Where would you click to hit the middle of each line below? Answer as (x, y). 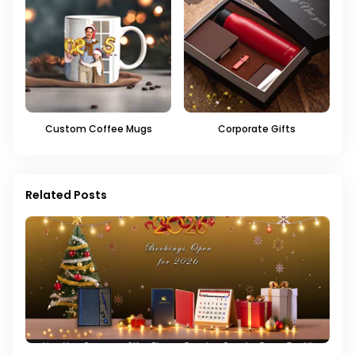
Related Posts (66, 195)
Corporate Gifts (257, 128)
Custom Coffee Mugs (98, 128)
